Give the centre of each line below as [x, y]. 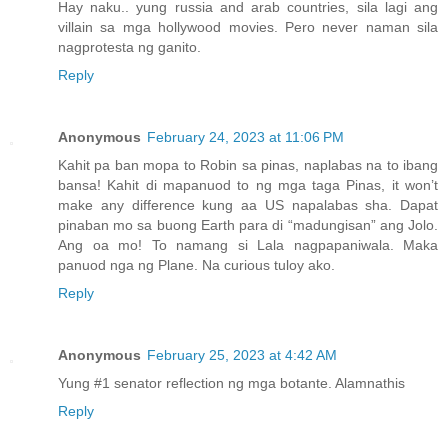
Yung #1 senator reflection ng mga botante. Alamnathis [231, 383]
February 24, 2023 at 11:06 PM [245, 137]
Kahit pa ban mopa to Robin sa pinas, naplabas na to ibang [248, 165]
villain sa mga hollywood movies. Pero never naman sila [248, 27]
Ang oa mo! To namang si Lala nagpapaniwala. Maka [248, 245]
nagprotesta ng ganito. [129, 47]
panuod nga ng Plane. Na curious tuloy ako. [196, 265]
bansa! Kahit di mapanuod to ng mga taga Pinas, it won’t [248, 185]
